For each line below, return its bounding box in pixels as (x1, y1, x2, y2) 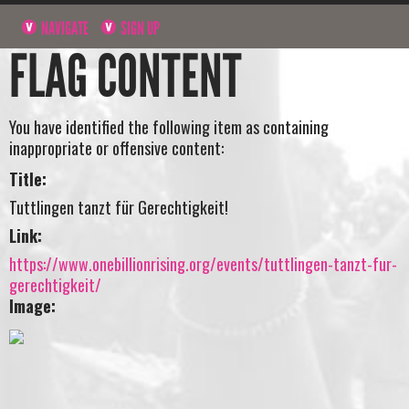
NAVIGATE (38, 16, 89, 39)
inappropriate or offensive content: (9, 136, 224, 161)
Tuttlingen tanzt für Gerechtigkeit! (9, 194, 228, 219)
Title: (9, 166, 47, 191)
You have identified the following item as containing (9, 115, 329, 140)
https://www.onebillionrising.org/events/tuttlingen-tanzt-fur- (9, 251, 397, 276)
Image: (9, 293, 56, 318)
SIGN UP (118, 16, 161, 39)
